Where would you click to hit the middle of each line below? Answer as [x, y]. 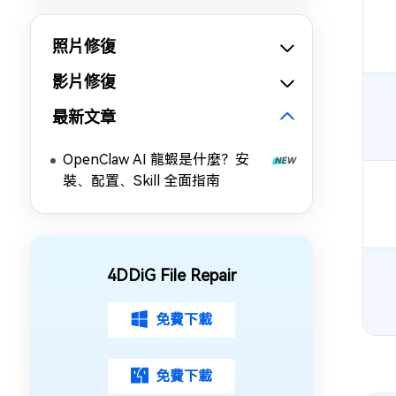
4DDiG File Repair [171, 275]
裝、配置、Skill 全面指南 [141, 181]
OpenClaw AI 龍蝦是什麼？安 [156, 160]
